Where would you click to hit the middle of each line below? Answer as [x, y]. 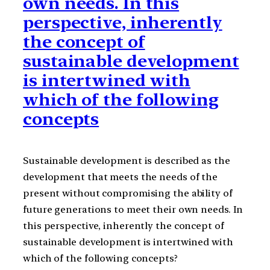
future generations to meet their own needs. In [133, 209]
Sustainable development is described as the [127, 160]
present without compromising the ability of [128, 193]
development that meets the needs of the [121, 177]
